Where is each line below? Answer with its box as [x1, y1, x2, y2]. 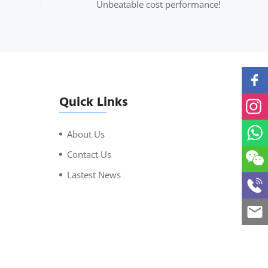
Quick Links [59, 90, 128, 112]
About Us [66, 127, 105, 140]
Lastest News [66, 168, 121, 181]
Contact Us [66, 148, 111, 160]
